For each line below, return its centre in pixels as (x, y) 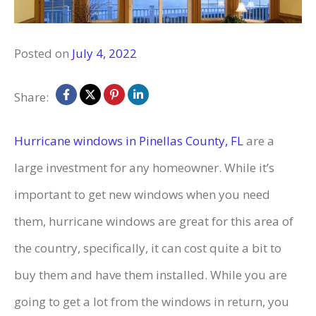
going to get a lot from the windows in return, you (152, 301)
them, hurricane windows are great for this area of (154, 221)
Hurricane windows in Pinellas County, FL (129, 140)
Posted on (43, 53)
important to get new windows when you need (142, 194)
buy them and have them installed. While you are (151, 274)
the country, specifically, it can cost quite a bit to (148, 248)
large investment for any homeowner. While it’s (144, 167)
